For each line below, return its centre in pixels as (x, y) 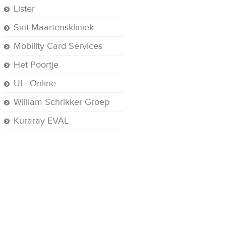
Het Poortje (36, 64)
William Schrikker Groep (62, 102)
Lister (24, 8)
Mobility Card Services (58, 46)
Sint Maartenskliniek (54, 27)
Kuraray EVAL (41, 120)
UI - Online (35, 83)
